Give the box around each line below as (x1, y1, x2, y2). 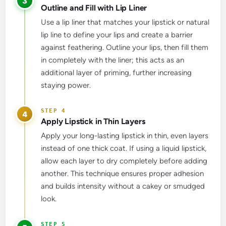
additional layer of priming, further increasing (41, 68, 192, 78)
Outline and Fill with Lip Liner (41, 3, 147, 13)
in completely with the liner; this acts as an (41, 55, 185, 65)
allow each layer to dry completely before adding (41, 156, 208, 166)
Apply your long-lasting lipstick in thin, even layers (41, 131, 209, 141)
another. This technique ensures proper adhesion (41, 169, 204, 179)
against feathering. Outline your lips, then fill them (41, 43, 209, 52)
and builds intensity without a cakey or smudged (41, 182, 205, 191)
